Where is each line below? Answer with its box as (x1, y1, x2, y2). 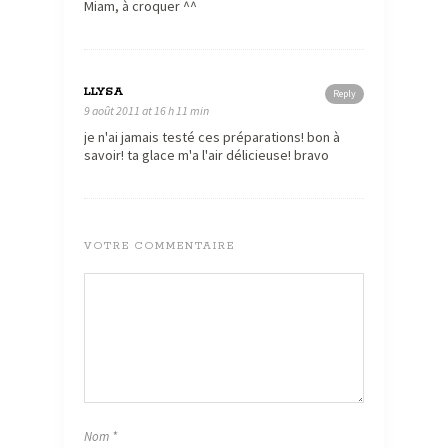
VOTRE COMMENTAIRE (84, 238, 235, 253)
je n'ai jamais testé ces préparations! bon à (84, 127, 340, 146)
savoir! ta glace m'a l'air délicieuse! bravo (84, 145, 329, 164)
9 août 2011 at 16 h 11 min (84, 102, 209, 118)
